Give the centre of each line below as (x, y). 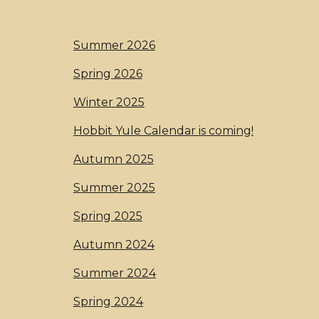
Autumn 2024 (114, 245)
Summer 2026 (114, 45)
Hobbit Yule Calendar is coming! (163, 131)
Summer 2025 (114, 188)
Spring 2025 (108, 216)
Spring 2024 (108, 302)
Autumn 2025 (113, 159)
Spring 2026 (108, 74)
